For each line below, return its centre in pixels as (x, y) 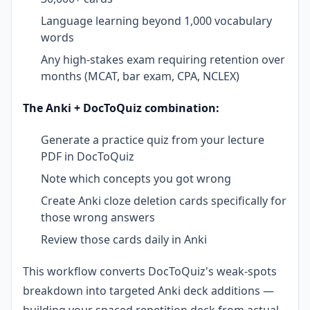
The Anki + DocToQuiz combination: (121, 108)
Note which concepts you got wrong (136, 178)
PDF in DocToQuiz (88, 156)
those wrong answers (98, 217)
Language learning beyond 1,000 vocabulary (156, 20)
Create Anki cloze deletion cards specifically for (164, 200)
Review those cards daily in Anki (124, 239)
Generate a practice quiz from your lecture (153, 139)
